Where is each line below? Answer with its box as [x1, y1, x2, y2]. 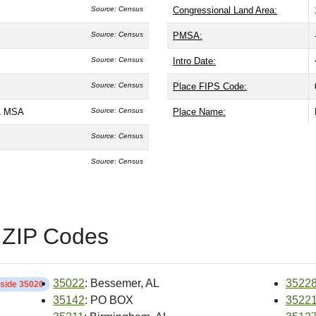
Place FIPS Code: [173, 80, 247, 92]
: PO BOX [85, 293, 134, 306]
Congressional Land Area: [173, 4, 277, 16]
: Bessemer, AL [85, 276, 160, 289]
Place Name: [173, 106, 226, 117]
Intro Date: [173, 55, 216, 66]
